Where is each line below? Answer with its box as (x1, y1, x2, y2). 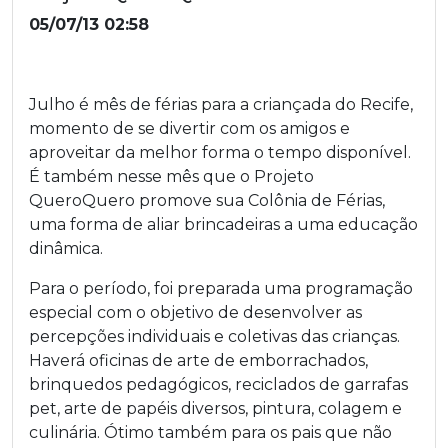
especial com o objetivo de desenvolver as (29, 303, 362, 322)
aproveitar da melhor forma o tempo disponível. (29, 143, 411, 162)
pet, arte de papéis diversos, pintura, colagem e (29, 399, 402, 418)
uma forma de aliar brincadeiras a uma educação (29, 215, 418, 234)
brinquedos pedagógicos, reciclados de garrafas (29, 375, 408, 394)
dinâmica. (29, 239, 103, 258)
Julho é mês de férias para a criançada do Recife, (29, 95, 413, 114)
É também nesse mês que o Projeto (29, 167, 314, 186)
